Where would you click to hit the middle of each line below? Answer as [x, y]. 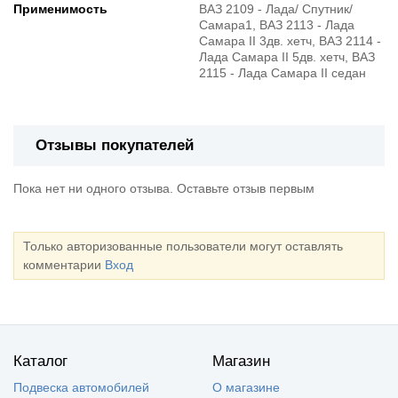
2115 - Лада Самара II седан [283, 72]
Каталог [40, 362]
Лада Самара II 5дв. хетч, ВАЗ [287, 56]
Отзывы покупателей [115, 145]
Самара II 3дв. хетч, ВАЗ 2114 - [290, 40]
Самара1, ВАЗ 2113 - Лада [277, 24]
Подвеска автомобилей [81, 388]
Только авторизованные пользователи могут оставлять [183, 247]
